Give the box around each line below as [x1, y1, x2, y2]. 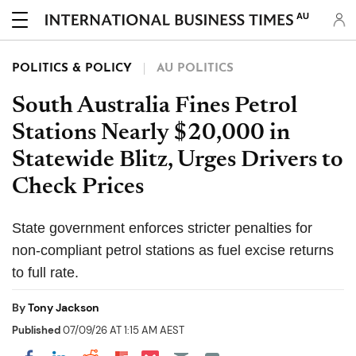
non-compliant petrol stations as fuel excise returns [12, 242, 334, 258]
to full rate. [12, 265, 79, 281]
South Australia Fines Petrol [12, 95, 297, 118]
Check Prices [12, 176, 144, 199]
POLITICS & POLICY [12, 63, 132, 75]
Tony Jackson [28, 300, 99, 315]
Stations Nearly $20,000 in [12, 122, 290, 145]
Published [12, 323, 60, 337]
